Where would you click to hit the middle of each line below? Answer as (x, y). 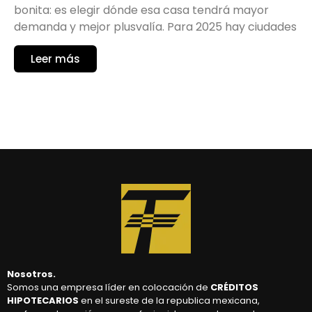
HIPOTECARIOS (43, 301)
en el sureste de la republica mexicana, (169, 301)
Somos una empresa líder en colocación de (109, 288)
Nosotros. (31, 274)
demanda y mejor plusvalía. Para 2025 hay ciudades (155, 26)
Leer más (55, 59)
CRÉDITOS (234, 288)
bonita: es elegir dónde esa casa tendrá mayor (141, 10)
